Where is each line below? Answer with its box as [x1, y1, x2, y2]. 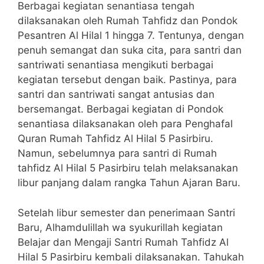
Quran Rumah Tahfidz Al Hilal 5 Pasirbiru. [18, 133, 213, 144]
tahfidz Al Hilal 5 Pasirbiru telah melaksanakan [18, 162, 238, 174]
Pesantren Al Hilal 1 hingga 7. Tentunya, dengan [18, 29, 244, 41]
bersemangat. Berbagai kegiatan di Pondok [18, 103, 223, 115]
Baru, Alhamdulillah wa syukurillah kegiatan [18, 221, 223, 233]
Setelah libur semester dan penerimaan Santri [18, 206, 235, 219]
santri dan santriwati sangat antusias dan [18, 88, 214, 100]
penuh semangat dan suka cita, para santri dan [18, 44, 242, 56]
